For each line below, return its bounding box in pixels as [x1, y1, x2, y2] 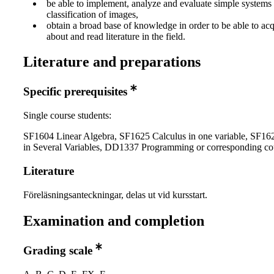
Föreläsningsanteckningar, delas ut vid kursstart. [23, 189, 207, 200]
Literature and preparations [23, 54, 201, 70]
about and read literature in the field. [46, 31, 185, 42]
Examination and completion [23, 212, 204, 229]
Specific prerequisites [23, 85, 127, 98]
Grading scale [23, 243, 92, 257]
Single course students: [23, 110, 111, 121]
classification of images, [46, 9, 138, 20]
